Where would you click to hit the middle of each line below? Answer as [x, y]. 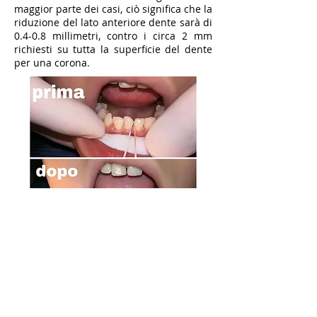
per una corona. [53, 63]
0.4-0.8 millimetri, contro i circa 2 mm [113, 36]
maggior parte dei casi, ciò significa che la [113, 9]
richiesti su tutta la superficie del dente [113, 49]
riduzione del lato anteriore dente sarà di [113, 22]
